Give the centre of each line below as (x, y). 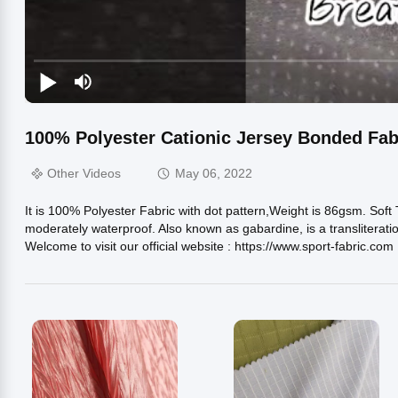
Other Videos (84, 174)
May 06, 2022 (214, 174)
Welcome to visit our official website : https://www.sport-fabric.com (209, 246)
